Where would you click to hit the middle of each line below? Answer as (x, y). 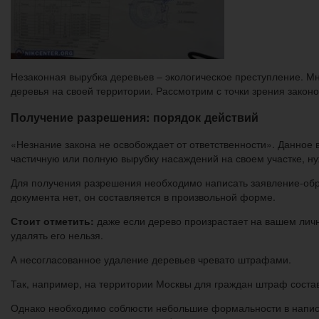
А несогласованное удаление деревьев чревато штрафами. (151, 260)
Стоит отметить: (52, 221)
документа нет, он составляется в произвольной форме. (143, 197)
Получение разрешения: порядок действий (135, 117)
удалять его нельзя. (57, 235)
